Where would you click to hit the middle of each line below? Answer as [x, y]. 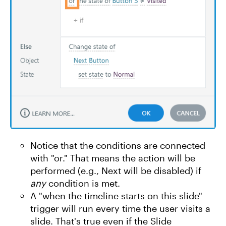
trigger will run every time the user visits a [120, 208]
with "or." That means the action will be [113, 158]
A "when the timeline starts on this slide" [116, 196]
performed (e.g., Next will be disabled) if [116, 171]
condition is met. [83, 183]
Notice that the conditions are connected [118, 145]
